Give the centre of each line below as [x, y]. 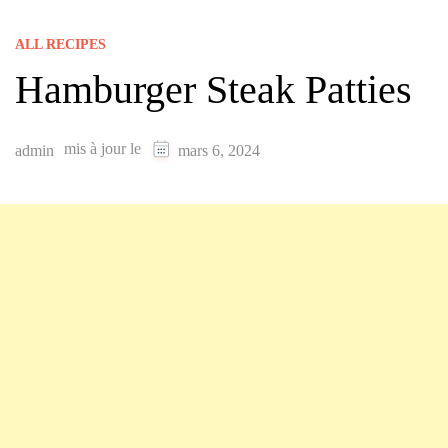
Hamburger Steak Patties [213, 89]
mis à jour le [104, 149]
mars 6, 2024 [219, 151]
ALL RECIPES [60, 44]
